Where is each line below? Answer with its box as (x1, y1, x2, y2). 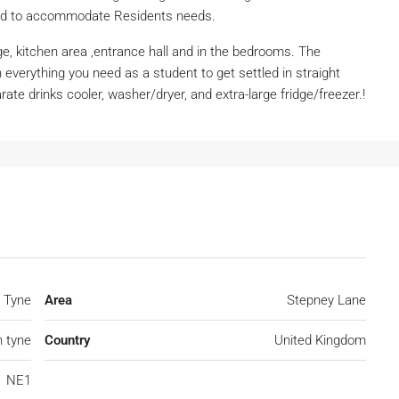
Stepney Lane (287, 292, 366, 309)
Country (45, 332, 90, 349)
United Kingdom (274, 332, 366, 349)
